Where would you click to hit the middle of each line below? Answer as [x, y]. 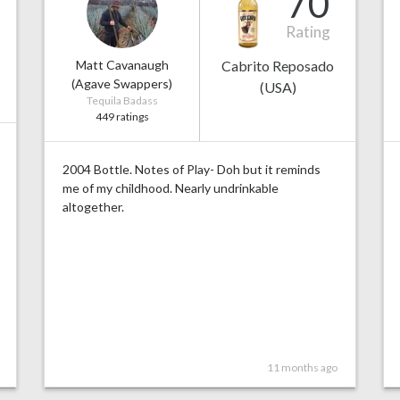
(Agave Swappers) [122, 84]
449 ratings [122, 117]
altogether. [93, 207]
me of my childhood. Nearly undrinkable [171, 188]
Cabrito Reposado [278, 66]
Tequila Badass [122, 101]
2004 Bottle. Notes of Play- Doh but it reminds [192, 170]
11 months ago [302, 368]
